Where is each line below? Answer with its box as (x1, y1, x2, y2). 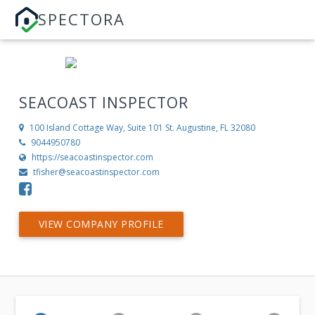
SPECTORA (38, 8, 126, 30)
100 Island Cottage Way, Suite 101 (29, 122, 163, 134)
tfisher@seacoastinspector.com (32, 166, 160, 179)
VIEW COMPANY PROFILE (38, 217, 164, 231)
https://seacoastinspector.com (31, 151, 153, 164)
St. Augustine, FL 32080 (165, 122, 255, 134)
